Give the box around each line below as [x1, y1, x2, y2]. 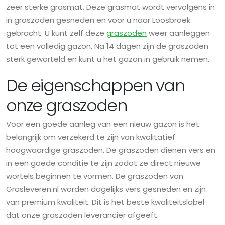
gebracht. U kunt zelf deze [6, 28, 106, 39]
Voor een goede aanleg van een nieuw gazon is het [6, 119, 199, 130]
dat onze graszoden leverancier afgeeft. [6, 210, 159, 221]
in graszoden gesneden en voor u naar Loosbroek [6, 15, 190, 26]
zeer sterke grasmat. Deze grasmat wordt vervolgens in [6, 2, 215, 13]
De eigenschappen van [6, 74, 185, 98]
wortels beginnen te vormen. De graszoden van [6, 171, 183, 182]
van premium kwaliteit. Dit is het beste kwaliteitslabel [6, 197, 204, 208]
